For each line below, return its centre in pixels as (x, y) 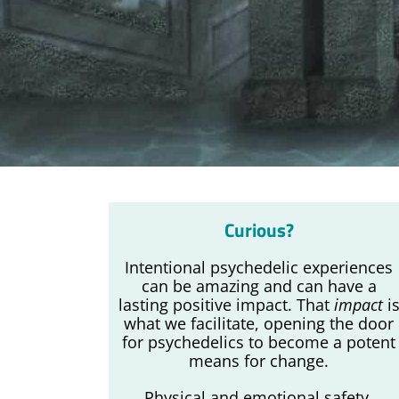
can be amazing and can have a (259, 286)
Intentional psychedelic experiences (259, 267)
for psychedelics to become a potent (259, 342)
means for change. (259, 361)
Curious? (259, 230)
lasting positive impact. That (226, 305)
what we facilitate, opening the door (259, 323)
